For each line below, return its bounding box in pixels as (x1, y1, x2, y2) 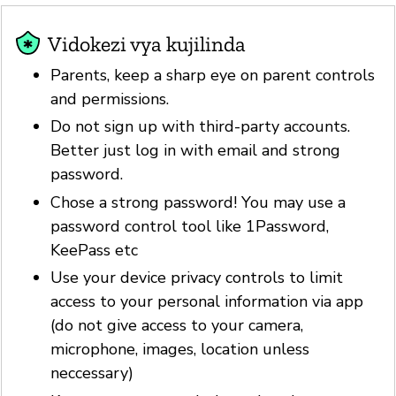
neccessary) (50, 362, 133, 385)
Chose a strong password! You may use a (50, 191, 346, 213)
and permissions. (50, 88, 169, 110)
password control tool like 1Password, (50, 215, 329, 237)
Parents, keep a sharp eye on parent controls (50, 64, 375, 86)
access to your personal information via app (50, 291, 363, 313)
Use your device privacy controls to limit (50, 267, 343, 289)
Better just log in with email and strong (50, 140, 340, 162)
